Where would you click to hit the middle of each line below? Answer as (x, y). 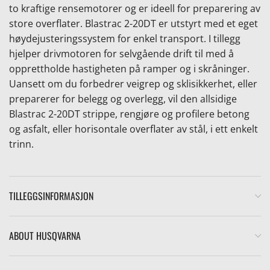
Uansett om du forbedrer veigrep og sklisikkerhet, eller (133, 84)
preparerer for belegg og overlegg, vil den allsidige (123, 99)
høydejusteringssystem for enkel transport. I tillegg (125, 39)
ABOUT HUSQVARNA (45, 236)
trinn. (21, 144)
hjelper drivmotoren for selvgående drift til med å (121, 54)
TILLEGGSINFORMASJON (51, 196)
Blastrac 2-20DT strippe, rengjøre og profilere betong (129, 114)
